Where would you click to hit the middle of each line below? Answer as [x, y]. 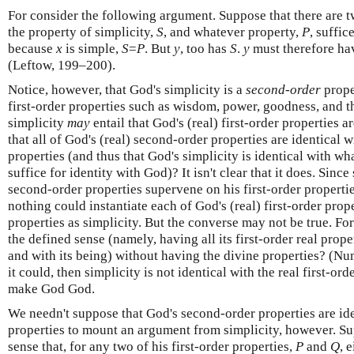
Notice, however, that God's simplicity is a [127, 89]
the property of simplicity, [82, 32]
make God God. [51, 288]
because [32, 48]
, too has [205, 48]
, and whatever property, [233, 32]
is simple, [92, 48]
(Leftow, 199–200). [62, 65]
